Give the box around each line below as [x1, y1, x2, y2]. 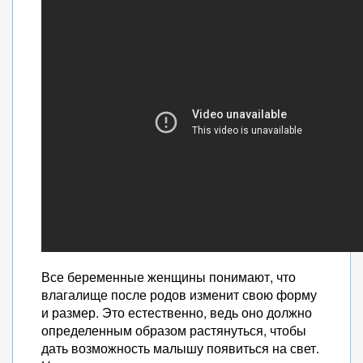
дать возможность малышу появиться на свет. [41, 339, 319, 357]
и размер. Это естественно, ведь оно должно [41, 303, 312, 322]
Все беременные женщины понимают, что [41, 267, 296, 286]
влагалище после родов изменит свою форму [41, 285, 317, 304]
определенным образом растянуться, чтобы [41, 321, 306, 340]
